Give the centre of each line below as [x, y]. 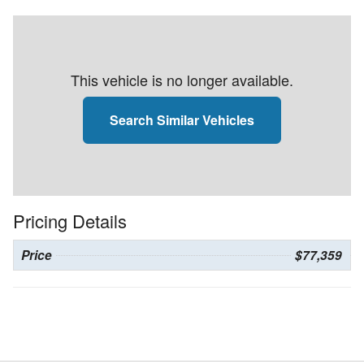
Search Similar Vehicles [182, 119]
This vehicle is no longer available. [182, 79]
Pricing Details [70, 220]
